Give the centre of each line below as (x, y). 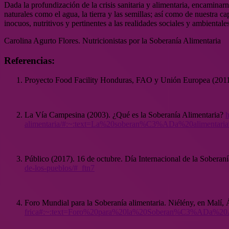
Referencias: (29, 60)
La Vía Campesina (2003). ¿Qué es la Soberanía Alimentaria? (125, 115)
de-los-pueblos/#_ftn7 (60, 168)
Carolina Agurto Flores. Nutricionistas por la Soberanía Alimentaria (112, 40)
